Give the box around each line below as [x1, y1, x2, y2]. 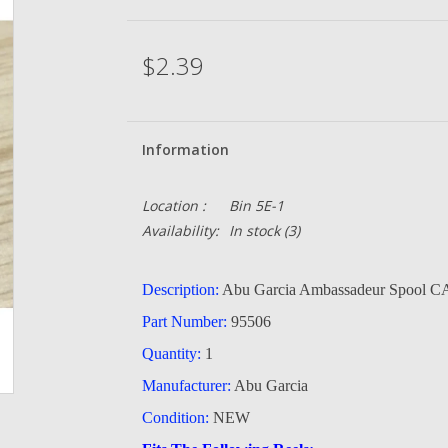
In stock [228, 221, 280, 240]
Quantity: [141, 345, 201, 362]
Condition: [141, 409, 209, 426]
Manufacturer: [141, 377, 231, 394]
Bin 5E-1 [228, 196, 284, 215]
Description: [141, 281, 219, 298]
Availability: [141, 221, 219, 240]
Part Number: [141, 313, 227, 330]
